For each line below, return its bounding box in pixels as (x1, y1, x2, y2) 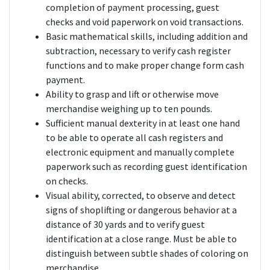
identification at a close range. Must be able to (46, 233, 237, 245)
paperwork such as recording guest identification (46, 160, 247, 173)
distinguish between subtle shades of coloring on (46, 247, 248, 260)
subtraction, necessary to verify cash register (46, 45, 231, 57)
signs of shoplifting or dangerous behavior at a (46, 204, 237, 216)
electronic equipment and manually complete (46, 146, 234, 159)
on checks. (46, 175, 88, 187)
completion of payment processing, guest (46, 1, 219, 14)
